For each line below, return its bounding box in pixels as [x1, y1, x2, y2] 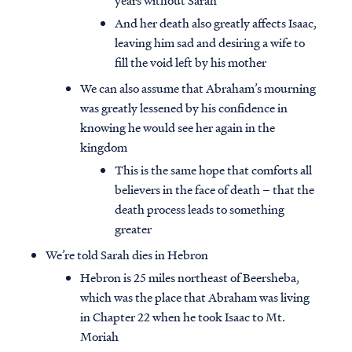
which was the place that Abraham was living [80, 288, 310, 306]
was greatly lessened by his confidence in [80, 99, 288, 117]
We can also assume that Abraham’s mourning [80, 79, 316, 97]
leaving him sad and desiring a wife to [115, 34, 305, 52]
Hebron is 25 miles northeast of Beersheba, [80, 269, 299, 287]
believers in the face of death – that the [115, 181, 314, 199]
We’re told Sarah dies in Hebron [46, 246, 208, 264]
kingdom [80, 138, 127, 156]
